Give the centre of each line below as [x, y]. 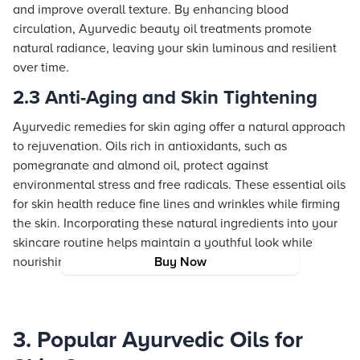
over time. [41, 67]
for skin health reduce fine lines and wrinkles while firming [176, 204]
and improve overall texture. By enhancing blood [151, 10]
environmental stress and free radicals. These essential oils [179, 185]
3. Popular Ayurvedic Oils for [158, 340]
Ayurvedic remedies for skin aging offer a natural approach [179, 127]
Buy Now [180, 262]
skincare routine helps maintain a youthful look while [163, 243]
